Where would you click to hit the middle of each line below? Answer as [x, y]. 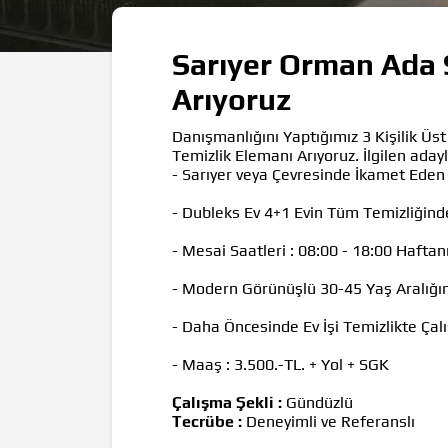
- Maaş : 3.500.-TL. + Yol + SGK [282, 364]
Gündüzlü [317, 402]
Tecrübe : [207, 421]
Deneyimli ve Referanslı [328, 421]
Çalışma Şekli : [227, 402]
